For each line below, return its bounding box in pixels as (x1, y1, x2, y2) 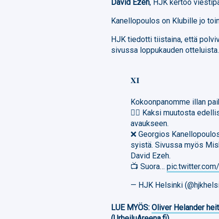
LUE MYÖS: (111, 202, 152, 212)
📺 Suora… (131, 161, 167, 171)
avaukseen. (131, 118, 169, 128)
